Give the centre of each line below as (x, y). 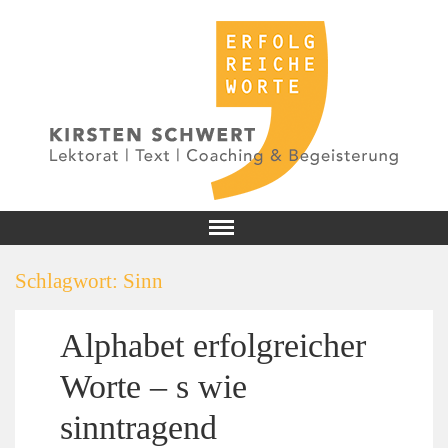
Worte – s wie (153, 385)
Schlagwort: (69, 280)
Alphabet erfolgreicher (212, 344)
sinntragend (138, 426)
